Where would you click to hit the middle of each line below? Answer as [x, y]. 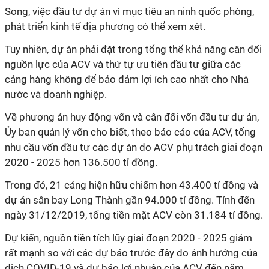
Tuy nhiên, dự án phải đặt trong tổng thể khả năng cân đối [133, 49]
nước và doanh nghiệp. [56, 94]
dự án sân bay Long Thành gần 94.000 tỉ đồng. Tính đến [130, 200]
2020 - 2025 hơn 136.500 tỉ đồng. [81, 162]
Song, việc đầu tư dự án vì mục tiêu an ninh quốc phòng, [129, 11]
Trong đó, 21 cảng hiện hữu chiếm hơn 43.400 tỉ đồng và [131, 185]
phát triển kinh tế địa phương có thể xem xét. [105, 26]
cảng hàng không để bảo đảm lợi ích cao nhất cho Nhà [127, 79]
